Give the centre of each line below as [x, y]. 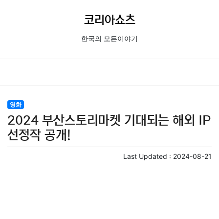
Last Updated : [148, 156]
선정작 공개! [39, 135]
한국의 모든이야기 [109, 39]
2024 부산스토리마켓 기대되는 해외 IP [109, 120]
